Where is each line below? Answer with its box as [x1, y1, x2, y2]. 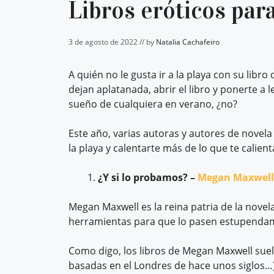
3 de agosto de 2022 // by [68, 36, 156, 47]
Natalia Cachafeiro [156, 36, 220, 47]
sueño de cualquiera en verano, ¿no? [68, 97, 237, 111]
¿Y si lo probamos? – [98, 170, 198, 184]
